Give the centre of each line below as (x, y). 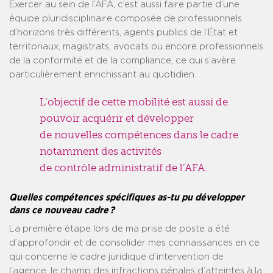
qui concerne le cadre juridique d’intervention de (116, 257)
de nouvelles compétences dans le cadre (139, 135)
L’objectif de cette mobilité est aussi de (134, 102)
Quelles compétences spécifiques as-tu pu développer (127, 198)
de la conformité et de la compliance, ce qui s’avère (122, 61)
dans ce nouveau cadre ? (62, 211)
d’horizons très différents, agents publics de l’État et (123, 33)
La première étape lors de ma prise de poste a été (119, 229)
